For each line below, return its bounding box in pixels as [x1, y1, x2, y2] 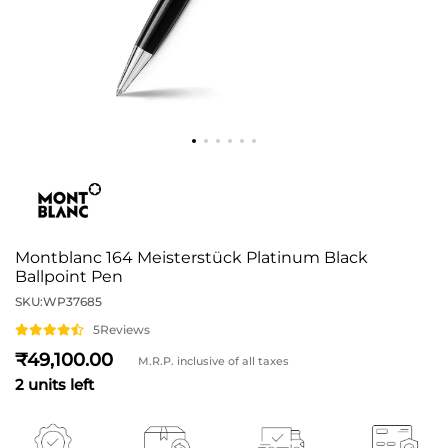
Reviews [100, 322, 150, 337]
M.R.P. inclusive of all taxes [138, 353, 289, 368]
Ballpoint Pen [15, 267, 123, 286]
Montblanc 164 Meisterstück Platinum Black [15, 248, 368, 267]
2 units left [15, 375, 94, 394]
